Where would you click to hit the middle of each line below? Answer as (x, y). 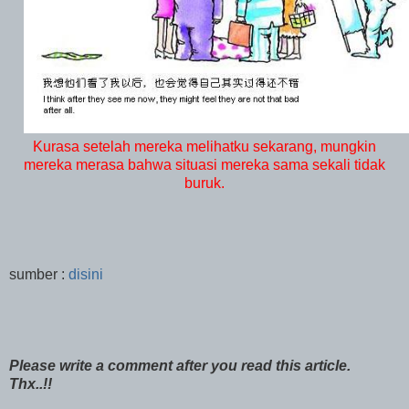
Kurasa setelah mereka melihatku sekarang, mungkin (204, 146)
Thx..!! (32, 383)
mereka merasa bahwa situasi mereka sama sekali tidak (204, 164)
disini (86, 274)
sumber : (39, 274)
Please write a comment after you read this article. (180, 365)
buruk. (204, 183)
